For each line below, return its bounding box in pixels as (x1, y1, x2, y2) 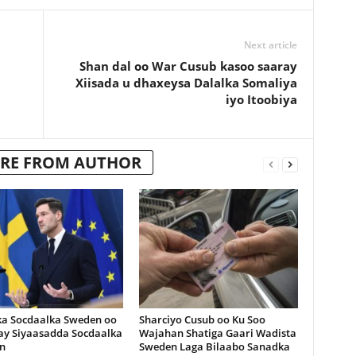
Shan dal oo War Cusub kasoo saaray (79, 58, 297, 74)
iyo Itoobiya (225, 91, 297, 107)
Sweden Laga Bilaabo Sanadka (138, 339, 290, 354)
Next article (243, 38, 297, 52)
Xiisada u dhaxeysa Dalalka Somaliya (75, 75, 297, 91)
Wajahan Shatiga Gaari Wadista (138, 326, 296, 340)
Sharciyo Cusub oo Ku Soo (138, 312, 265, 327)
